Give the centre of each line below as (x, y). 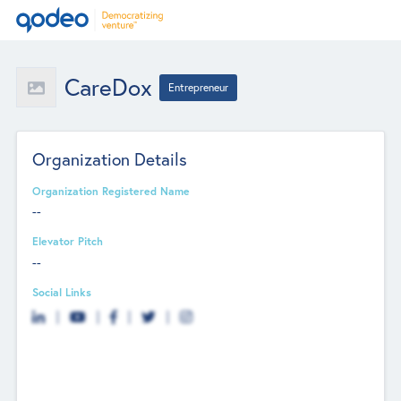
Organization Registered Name (111, 190)
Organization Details (110, 158)
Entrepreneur (199, 87)
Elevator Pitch (68, 241)
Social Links (62, 291)
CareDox (108, 87)
